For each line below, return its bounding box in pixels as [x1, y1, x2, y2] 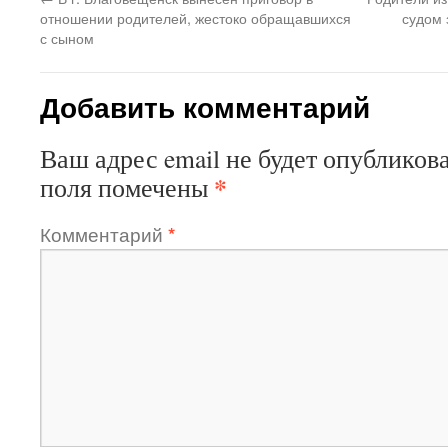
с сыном [40, 27, 94, 48]
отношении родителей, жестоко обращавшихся [40, 7, 351, 28]
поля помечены [40, 170, 214, 204]
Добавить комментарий [40, 87, 370, 126]
